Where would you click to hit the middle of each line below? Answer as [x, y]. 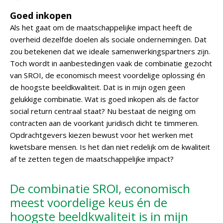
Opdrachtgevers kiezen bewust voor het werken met [102, 135]
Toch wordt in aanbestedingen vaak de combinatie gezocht [111, 63]
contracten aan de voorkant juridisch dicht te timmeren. [104, 123]
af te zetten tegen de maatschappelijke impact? [92, 159]
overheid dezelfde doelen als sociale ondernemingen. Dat [108, 39]
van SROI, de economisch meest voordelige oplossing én [108, 75]
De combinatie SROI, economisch [100, 188]
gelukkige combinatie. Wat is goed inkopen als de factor [105, 99]
